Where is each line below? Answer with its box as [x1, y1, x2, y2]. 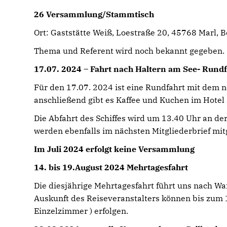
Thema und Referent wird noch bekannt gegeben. [34, 46, 225, 56]
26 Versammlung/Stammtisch [34, 9, 155, 19]
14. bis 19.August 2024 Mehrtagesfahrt [34, 162, 188, 172]
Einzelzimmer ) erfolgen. [34, 206, 129, 216]
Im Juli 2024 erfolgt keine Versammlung [34, 144, 195, 154]
